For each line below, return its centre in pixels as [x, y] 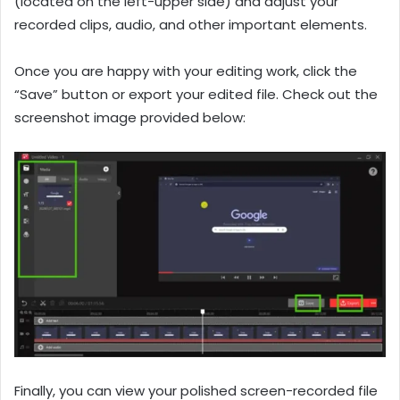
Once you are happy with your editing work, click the [186, 71]
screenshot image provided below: [130, 118]
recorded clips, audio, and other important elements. [191, 25]
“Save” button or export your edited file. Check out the [196, 95]
